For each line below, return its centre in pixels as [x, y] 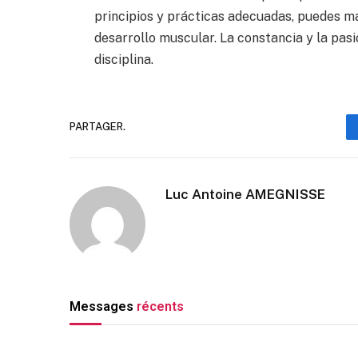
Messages [103, 306]
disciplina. [123, 59]
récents [160, 306]
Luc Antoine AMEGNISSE [245, 194]
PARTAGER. [97, 127]
